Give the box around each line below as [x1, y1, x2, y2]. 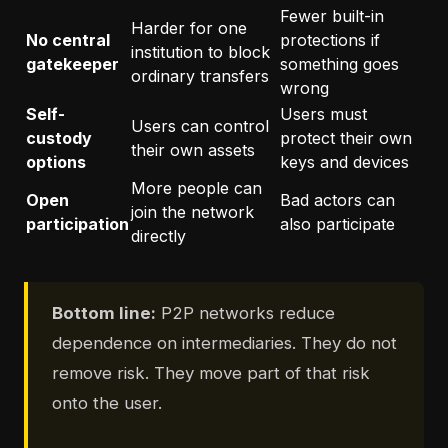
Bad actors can [280, 190, 395, 211]
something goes [280, 54, 399, 75]
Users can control [131, 116, 269, 137]
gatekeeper [26, 54, 119, 75]
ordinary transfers [131, 66, 269, 87]
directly [131, 226, 186, 247]
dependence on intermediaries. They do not [52, 333, 397, 354]
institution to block [131, 42, 270, 63]
